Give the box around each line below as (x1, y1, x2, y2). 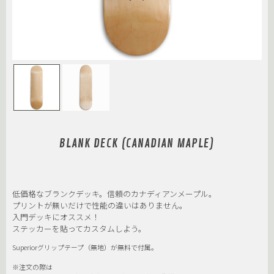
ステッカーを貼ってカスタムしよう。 (12, 223, 146, 235)
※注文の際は (12, 262, 53, 272)
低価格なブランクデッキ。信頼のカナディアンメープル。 (12, 188, 217, 200)
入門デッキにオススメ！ (12, 211, 100, 223)
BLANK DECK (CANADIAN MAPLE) (59, 136, 215, 152)
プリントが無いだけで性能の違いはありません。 (12, 199, 187, 212)
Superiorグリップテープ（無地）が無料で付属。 (12, 242, 158, 253)
